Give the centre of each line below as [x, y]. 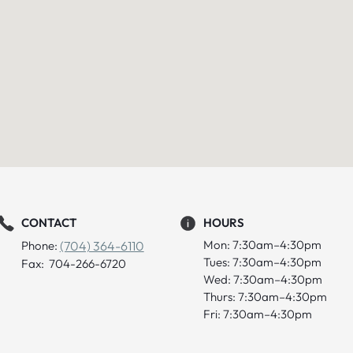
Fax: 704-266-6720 [73, 263]
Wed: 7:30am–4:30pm [263, 279]
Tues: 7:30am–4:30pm [263, 262]
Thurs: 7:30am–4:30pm [266, 296]
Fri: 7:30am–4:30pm [258, 314]
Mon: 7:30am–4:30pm [263, 244]
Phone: [40, 245]
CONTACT [48, 223]
